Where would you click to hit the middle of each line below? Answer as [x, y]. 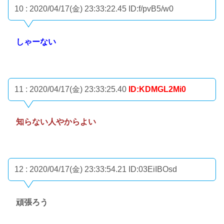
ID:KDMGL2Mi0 [157, 89]
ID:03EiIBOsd [153, 169]
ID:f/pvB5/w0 [151, 9]
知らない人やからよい [56, 122]
